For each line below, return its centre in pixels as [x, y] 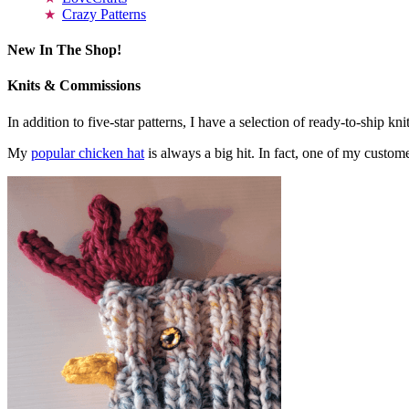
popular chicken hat [88, 152]
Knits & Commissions [74, 86]
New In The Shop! [64, 50]
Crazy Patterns [104, 14]
